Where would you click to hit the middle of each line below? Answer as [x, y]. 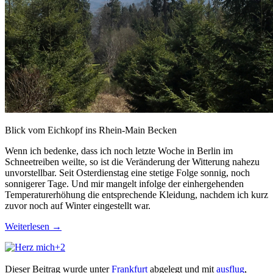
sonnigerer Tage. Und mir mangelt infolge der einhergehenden [124, 184]
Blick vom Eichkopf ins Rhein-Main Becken [91, 130]
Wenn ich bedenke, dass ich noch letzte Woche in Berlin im [119, 151]
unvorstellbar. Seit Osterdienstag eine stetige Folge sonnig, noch [127, 173]
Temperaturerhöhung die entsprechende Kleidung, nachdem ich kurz [136, 195]
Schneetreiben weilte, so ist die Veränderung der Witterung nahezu [132, 162]
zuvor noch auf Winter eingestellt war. [78, 206]
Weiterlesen [28, 227]
